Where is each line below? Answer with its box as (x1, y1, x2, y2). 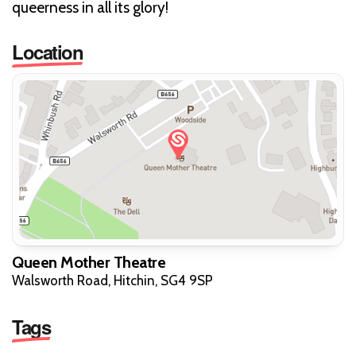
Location (12, 37, 83, 65)
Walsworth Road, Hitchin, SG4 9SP (12, 272, 213, 288)
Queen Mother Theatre (12, 252, 165, 272)
